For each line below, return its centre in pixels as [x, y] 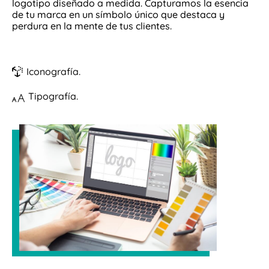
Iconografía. [53, 71]
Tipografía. [53, 96]
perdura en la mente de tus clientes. [92, 26]
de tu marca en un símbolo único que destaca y [118, 14]
